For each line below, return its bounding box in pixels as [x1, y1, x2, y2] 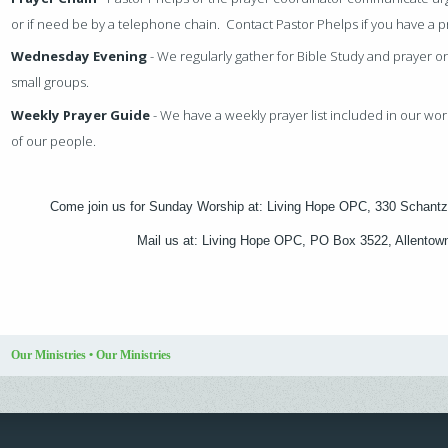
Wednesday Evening [11, 47, 148, 66]
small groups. [11, 73, 96, 92]
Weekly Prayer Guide [11, 105, 151, 124]
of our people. [11, 131, 103, 150]
